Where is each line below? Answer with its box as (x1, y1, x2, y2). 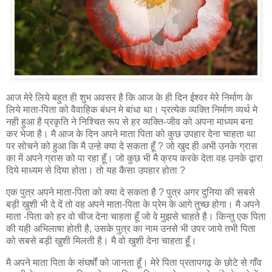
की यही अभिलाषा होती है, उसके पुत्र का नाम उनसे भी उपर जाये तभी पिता (6, 223, 256, 234)
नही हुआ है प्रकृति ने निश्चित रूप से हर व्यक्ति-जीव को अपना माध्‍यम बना (6, 116, 253, 127)
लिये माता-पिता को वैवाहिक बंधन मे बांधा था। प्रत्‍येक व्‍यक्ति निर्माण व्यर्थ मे (6, 104, 257, 115)
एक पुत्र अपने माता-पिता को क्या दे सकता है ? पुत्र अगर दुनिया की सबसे (6, 186, 255, 197)
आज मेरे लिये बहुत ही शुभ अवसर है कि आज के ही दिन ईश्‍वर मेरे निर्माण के (6, 92, 253, 103)
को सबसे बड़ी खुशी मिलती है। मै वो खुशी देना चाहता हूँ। (6, 235, 197, 246)
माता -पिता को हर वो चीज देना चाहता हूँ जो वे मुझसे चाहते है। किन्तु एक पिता (6, 211, 266, 222)
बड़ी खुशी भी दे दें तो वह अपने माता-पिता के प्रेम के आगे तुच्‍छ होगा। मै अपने (6, 199, 260, 209)
